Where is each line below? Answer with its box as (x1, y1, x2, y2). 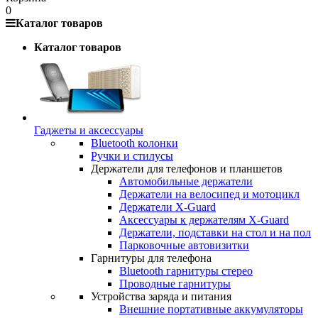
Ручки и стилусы (91, 150, 173, 163)
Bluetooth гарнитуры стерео (119, 265, 253, 278)
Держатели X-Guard (119, 201, 216, 214)
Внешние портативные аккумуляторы (119, 303, 303, 316)
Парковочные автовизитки (119, 239, 249, 252)
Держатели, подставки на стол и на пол (119, 226, 311, 239)
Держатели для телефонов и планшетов (91, 163, 283, 175)
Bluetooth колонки (91, 137, 178, 150)
